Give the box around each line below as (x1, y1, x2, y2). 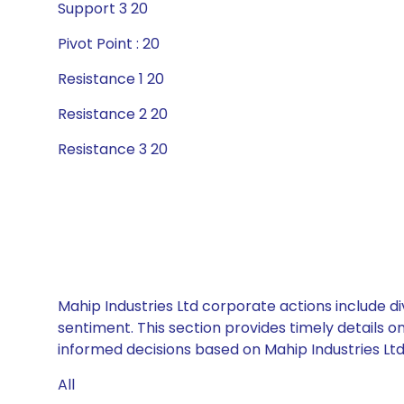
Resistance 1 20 (58, 69, 164, 89)
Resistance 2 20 (58, 104, 168, 124)
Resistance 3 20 (58, 139, 168, 160)
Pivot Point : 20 (58, 33, 160, 54)
